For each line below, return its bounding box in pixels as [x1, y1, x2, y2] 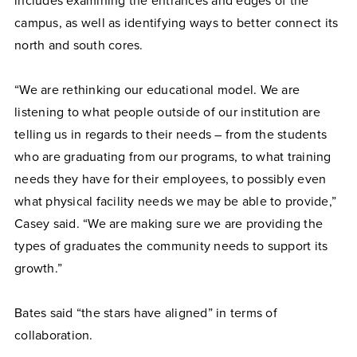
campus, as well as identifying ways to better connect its [14, 14, 339, 31]
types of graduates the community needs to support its [14, 237, 328, 254]
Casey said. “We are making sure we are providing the [14, 215, 323, 232]
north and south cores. [14, 37, 143, 53]
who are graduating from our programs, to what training [14, 148, 331, 165]
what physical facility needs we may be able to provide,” [14, 193, 336, 210]
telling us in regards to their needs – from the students [14, 126, 327, 143]
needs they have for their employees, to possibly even [14, 171, 327, 187]
